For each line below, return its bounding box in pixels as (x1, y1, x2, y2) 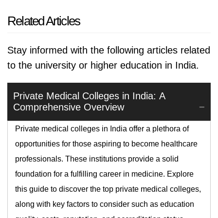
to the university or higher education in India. (7, 60, 199, 71)
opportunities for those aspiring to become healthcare (15, 140, 198, 148)
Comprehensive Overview (13, 102, 124, 112)
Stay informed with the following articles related (7, 45, 210, 55)
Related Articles (7, 14, 80, 28)
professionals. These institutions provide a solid (15, 155, 179, 163)
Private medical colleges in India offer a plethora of (15, 125, 189, 133)
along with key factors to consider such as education (15, 200, 194, 208)
